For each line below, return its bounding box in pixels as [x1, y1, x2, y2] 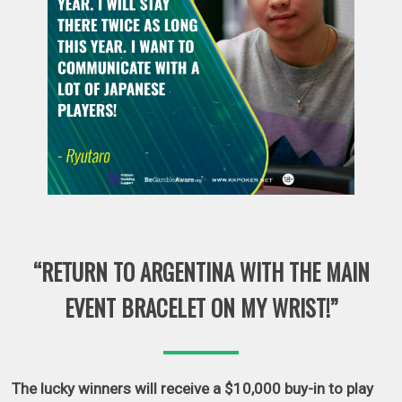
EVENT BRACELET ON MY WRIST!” [65, 291, 337, 324]
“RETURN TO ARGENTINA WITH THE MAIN [32, 255, 370, 288]
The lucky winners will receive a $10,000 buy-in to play [12, 380, 374, 398]
